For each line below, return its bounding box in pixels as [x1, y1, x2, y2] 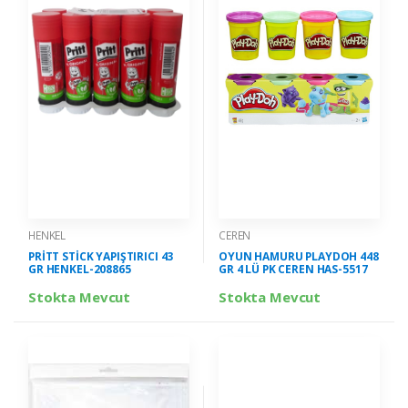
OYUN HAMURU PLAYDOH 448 [219, 248, 379, 264]
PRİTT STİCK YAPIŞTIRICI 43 [28, 248, 174, 264]
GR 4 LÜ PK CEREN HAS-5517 [219, 260, 368, 277]
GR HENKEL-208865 [28, 260, 131, 277]
